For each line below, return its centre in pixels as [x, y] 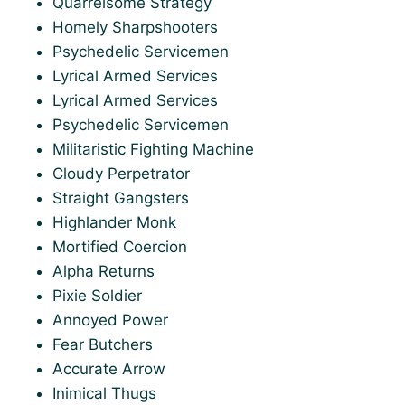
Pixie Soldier [97, 296]
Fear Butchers [103, 344]
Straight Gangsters [121, 198]
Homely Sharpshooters [135, 27]
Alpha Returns [104, 271]
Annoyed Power [110, 320]
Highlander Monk [114, 222]
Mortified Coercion [120, 247]
